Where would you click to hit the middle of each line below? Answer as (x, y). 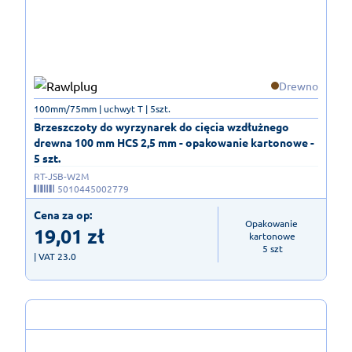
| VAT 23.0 (55, 256)
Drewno (299, 85)
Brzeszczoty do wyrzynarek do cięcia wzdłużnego (161, 126)
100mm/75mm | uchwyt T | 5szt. (102, 108)
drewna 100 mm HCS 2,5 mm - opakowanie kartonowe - (174, 142)
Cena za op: (63, 214)
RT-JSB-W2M (61, 176)
